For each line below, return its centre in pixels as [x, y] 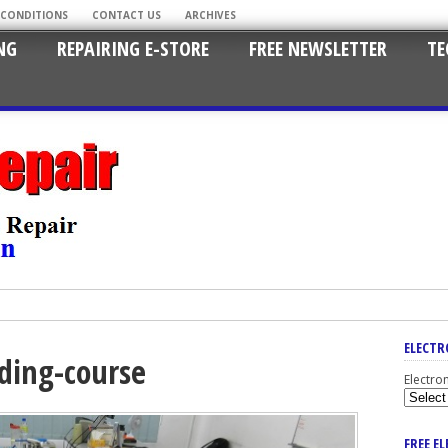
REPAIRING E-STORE [133, 48]
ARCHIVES [210, 15]
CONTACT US [126, 15]
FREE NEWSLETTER [318, 48]
